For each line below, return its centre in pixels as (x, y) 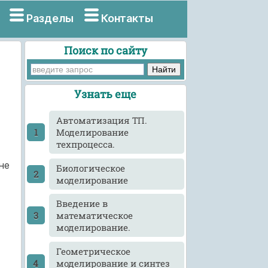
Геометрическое (94, 251)
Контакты (127, 18)
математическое (95, 216)
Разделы (50, 18)
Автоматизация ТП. (102, 121)
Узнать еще (106, 94)
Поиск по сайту (105, 50)
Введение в (82, 204)
